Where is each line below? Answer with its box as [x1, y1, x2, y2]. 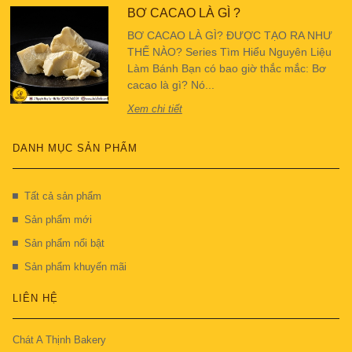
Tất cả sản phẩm [24, 190, 102, 203]
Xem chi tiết [126, 103, 182, 115]
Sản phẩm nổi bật [24, 237, 105, 250]
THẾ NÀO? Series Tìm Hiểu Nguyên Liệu [126, 46, 332, 59]
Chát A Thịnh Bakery [13, 334, 107, 346]
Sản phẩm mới [24, 214, 93, 226]
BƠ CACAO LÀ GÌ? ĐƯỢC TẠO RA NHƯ [126, 29, 332, 42]
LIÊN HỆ [13, 292, 59, 305]
